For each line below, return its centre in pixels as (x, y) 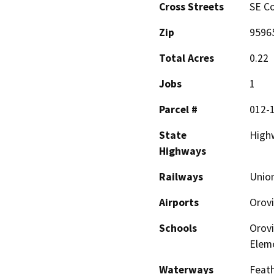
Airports (179, 202)
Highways (183, 151)
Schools (178, 228)
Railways (181, 176)
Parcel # (178, 109)
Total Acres (187, 58)
